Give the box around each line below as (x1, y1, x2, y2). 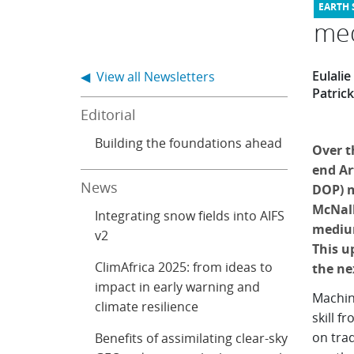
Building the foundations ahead (95, 134, 283, 152)
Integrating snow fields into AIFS (95, 207, 285, 224)
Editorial (81, 105, 137, 124)
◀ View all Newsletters (81, 68, 216, 85)
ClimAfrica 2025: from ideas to (95, 258, 273, 276)
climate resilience (95, 298, 199, 315)
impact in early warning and (95, 278, 261, 296)
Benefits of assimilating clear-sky (95, 330, 288, 347)
